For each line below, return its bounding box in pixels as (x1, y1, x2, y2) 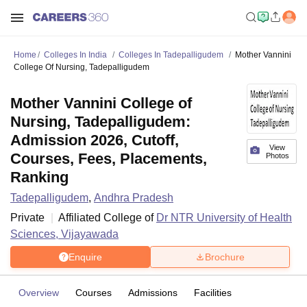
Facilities (194, 287, 232, 298)
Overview (19, 287, 59, 298)
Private (10, 212, 45, 223)
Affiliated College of (58, 212, 156, 223)
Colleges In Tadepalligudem (119, 50, 223, 60)
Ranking (10, 169, 69, 186)
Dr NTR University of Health (156, 212, 292, 223)
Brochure (205, 251, 245, 262)
